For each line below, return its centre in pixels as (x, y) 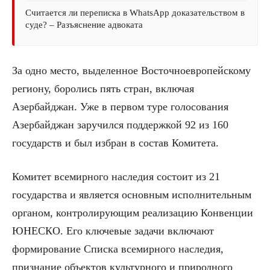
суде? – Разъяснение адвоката (84, 24)
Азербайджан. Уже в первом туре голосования (120, 106)
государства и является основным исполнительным (132, 194)
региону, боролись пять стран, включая (103, 88)
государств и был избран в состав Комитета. (115, 143)
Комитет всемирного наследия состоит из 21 (116, 176)
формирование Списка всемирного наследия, (118, 249)
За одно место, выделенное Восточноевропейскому (131, 70)
